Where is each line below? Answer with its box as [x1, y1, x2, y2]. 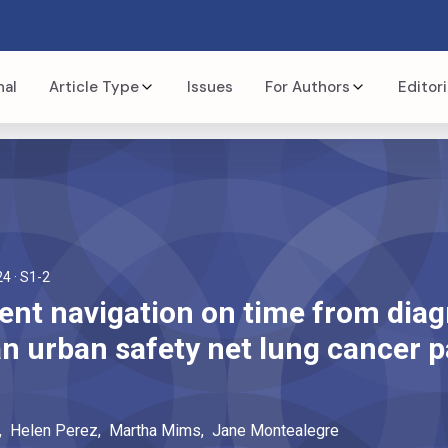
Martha [108, 421, 157, 440]
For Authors [265, 77, 350, 97]
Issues [187, 77, 233, 97]
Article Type [49, 77, 139, 97]
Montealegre [249, 421, 339, 440]
